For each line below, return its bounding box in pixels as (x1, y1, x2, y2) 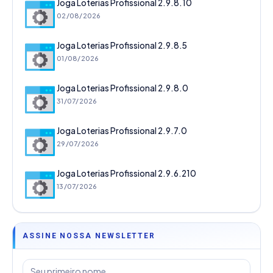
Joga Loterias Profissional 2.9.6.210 (57, 168, 196, 179)
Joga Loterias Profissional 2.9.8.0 (57, 83, 188, 94)
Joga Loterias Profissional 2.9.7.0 (57, 126, 187, 136)
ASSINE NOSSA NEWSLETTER (23, 232, 156, 241)
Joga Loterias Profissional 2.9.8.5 (57, 40, 187, 51)
